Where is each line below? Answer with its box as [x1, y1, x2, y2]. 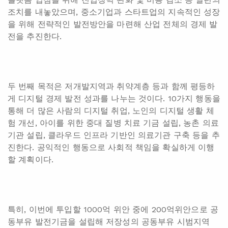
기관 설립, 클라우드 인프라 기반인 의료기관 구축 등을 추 [8, 130, 220, 140]
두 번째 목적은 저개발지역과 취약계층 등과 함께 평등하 [8, 81, 215, 92]
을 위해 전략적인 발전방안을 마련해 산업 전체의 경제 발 [8, 19, 218, 30]
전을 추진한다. [8, 32, 62, 42]
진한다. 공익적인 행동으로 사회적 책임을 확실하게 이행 [8, 142, 215, 153]
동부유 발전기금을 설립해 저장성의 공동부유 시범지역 [8, 217, 210, 227]
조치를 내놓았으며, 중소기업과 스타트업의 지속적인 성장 [8, 7, 220, 17]
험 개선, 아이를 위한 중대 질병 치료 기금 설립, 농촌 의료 [8, 118, 219, 128]
